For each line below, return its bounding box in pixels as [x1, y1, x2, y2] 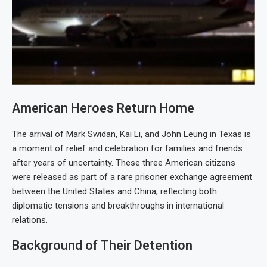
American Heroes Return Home [12, 101, 194, 116]
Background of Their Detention [12, 238, 193, 253]
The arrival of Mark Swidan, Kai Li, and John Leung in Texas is [12, 129, 251, 140]
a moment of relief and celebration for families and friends [12, 143, 243, 154]
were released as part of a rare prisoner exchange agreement [12, 172, 252, 183]
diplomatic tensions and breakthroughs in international [12, 200, 224, 212]
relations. [12, 215, 48, 226]
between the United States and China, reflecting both [12, 186, 217, 197]
